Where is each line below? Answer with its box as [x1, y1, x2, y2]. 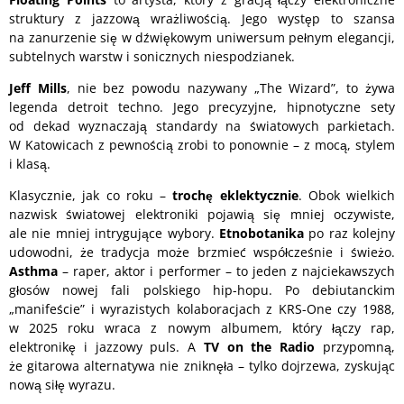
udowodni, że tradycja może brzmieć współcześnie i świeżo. [9, 243, 395, 261]
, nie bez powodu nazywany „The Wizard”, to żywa [66, 78, 396, 96]
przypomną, [315, 337, 396, 355]
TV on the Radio [203, 337, 316, 355]
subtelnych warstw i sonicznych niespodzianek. [9, 47, 295, 65]
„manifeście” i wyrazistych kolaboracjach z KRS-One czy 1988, [9, 299, 395, 317]
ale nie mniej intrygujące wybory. [9, 224, 219, 242]
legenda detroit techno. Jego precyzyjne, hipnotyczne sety [9, 97, 395, 115]
